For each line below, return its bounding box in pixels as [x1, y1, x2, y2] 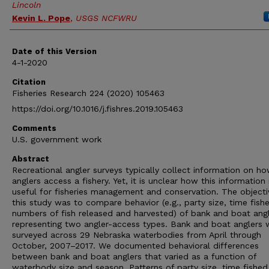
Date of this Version [12, 47, 97, 56]
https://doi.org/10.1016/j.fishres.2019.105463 [12, 104, 183, 113]
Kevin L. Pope [12, 13, 70, 23]
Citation [12, 77, 46, 86]
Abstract [12, 154, 49, 163]
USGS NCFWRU [76, 13, 137, 23]
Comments [12, 124, 56, 133]
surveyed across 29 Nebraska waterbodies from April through [12, 230, 261, 240]
